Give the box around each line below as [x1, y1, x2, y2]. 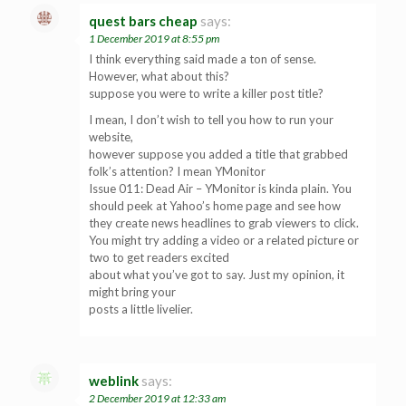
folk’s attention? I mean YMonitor [89, 163, 266, 179]
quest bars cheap [89, 12, 198, 29]
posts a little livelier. [89, 301, 193, 316]
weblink [89, 372, 139, 389]
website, [89, 129, 133, 144]
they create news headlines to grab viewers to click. [89, 215, 359, 230]
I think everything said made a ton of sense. [89, 51, 316, 66]
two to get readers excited [89, 249, 229, 265]
